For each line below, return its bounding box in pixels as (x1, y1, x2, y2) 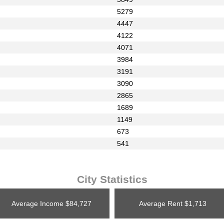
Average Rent (138, 199, 182, 207)
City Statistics (76, 173, 147, 185)
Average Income (11, 199, 63, 207)
